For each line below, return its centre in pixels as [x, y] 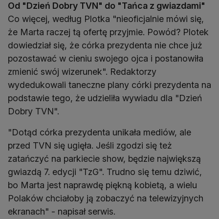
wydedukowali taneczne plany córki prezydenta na [109, 85]
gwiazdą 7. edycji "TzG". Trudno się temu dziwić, [105, 172]
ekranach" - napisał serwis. [62, 212]
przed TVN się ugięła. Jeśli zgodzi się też [90, 146]
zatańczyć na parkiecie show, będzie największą [104, 159]
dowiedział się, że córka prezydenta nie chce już [105, 45]
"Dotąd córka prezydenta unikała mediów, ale [99, 132]
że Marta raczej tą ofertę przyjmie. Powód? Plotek [108, 32]
